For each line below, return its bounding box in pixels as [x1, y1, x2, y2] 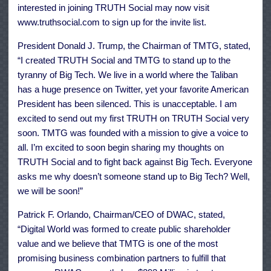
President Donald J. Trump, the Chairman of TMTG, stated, [18, 41, 250, 51]
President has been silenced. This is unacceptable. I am [18, 99, 237, 109]
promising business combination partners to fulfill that [18, 253, 226, 264]
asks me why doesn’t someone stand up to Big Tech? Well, [18, 171, 250, 182]
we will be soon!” [18, 186, 83, 197]
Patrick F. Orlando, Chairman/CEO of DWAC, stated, [18, 209, 225, 220]
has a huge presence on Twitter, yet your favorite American [18, 84, 249, 95]
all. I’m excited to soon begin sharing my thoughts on [18, 142, 224, 153]
